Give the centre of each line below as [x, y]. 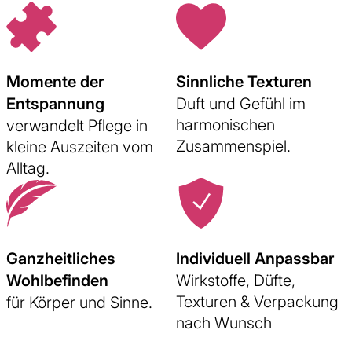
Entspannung [55, 103]
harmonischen [225, 124]
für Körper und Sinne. [79, 302]
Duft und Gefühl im [241, 103]
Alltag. [28, 167]
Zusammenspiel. [233, 145]
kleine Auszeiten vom [80, 146]
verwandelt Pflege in [77, 125]
